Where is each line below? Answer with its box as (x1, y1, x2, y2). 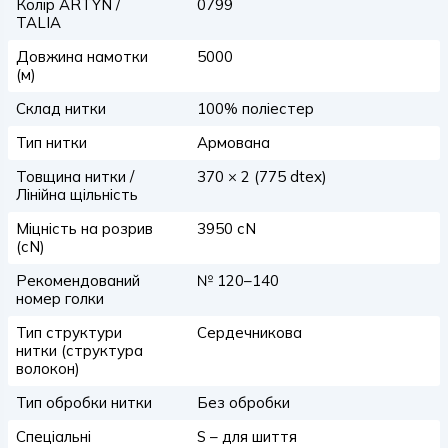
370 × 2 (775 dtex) (196, 167, 327, 186)
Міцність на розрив (16, 219, 153, 238)
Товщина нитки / (16, 167, 134, 186)
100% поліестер (196, 99, 314, 118)
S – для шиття (196, 427, 297, 446)
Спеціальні (16, 427, 91, 446)
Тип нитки (16, 133, 87, 152)
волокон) (16, 359, 80, 378)
